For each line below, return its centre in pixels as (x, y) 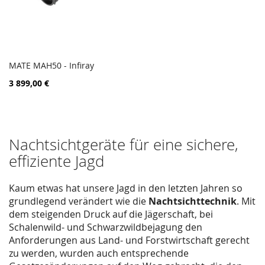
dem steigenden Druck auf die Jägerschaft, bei (111, 214)
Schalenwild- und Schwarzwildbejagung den (106, 227)
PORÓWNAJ (136, 75)
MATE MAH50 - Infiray (51, 65)
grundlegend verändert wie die (79, 201)
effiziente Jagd (56, 161)
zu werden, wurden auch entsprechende (99, 253)
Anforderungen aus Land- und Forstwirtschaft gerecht (129, 240)
